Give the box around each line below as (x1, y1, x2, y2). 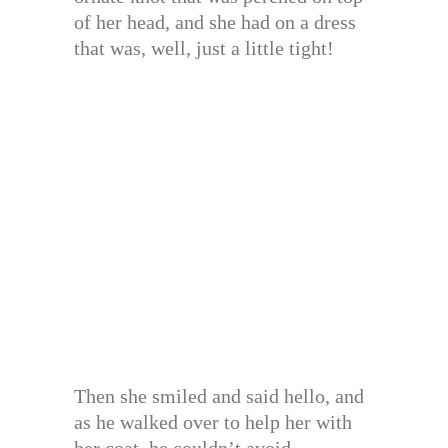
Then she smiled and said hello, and (74, 384, 364, 407)
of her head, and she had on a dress (74, 10, 356, 33)
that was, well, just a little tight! (74, 36, 334, 59)
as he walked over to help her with (74, 410, 352, 433)
